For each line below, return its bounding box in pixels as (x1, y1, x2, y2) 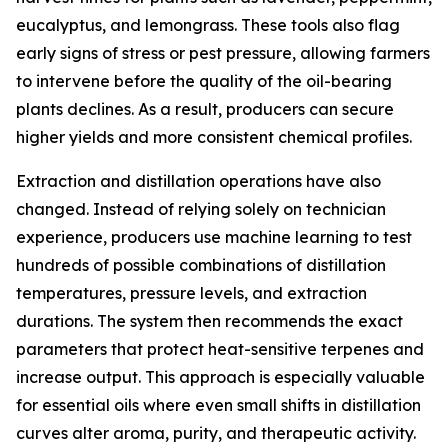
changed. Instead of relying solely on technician (16, 199, 386, 220)
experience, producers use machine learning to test (16, 227, 412, 248)
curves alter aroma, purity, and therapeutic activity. (16, 423, 416, 444)
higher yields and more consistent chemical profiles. (16, 127, 412, 148)
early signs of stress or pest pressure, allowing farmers (16, 43, 430, 64)
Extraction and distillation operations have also (16, 171, 381, 192)
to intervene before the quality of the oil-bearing (16, 71, 392, 92)
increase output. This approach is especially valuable (16, 367, 425, 388)
